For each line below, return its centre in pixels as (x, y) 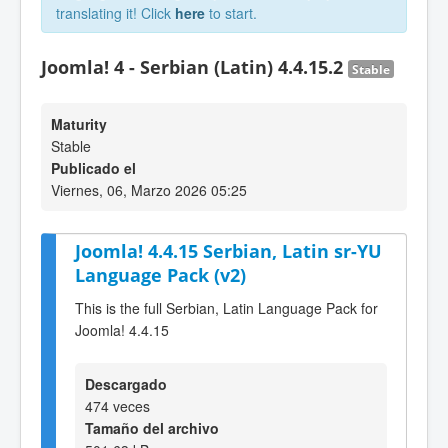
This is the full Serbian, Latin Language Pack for (226, 307)
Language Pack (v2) (160, 275)
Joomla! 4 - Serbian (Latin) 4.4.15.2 (194, 67)
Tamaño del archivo (152, 427)
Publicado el (93, 168)
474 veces (117, 405)
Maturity (79, 124)
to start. (231, 13)
